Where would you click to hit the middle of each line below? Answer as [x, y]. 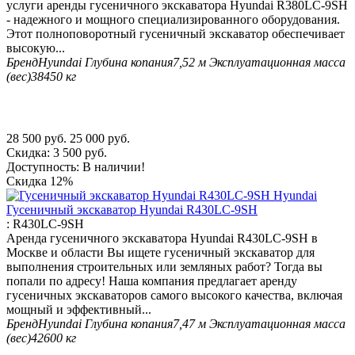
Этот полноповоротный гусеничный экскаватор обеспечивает [176, 34]
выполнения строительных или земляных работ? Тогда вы [164, 267]
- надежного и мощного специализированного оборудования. [173, 20]
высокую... [36, 48]
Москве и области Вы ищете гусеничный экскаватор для [160, 253]
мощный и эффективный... [79, 310]
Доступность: [43, 167]
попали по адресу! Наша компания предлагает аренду [152, 281]
